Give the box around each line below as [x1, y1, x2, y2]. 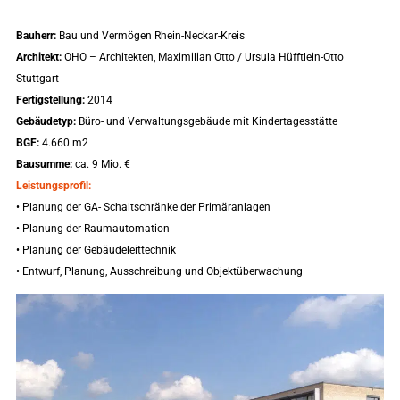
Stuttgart [15, 72, 59, 85]
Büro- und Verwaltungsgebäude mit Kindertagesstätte [75, 115, 337, 128]
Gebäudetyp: [15, 115, 76, 128]
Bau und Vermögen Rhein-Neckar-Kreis [55, 29, 245, 42]
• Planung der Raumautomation [15, 222, 170, 235]
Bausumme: [15, 158, 72, 171]
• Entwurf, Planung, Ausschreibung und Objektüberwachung [15, 265, 303, 278]
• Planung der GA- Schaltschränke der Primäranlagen [15, 201, 271, 213]
